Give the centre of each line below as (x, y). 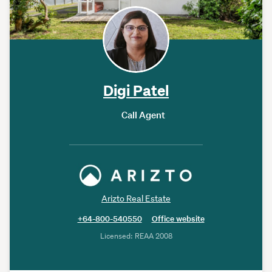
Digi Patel (136, 90)
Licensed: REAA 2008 (136, 236)
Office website (178, 219)
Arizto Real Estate (136, 199)
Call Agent (143, 115)
